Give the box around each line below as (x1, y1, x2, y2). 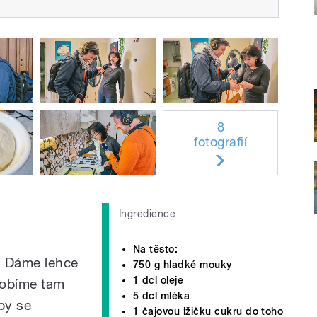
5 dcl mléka (133, 289, 190, 301)
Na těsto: (133, 243, 178, 255)
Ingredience (119, 207, 176, 219)
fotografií (194, 134, 248, 149)
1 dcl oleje (133, 274, 184, 286)
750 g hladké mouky (133, 258, 232, 270)
